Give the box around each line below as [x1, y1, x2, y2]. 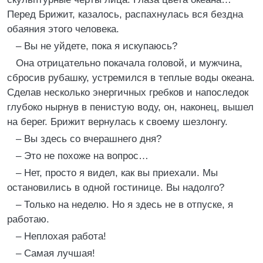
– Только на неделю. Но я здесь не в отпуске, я [16, 199, 233, 210]
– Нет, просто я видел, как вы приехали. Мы [16, 167, 218, 178]
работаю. [7, 214, 49, 225]
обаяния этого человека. [7, 23, 119, 35]
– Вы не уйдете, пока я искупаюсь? [16, 41, 177, 52]
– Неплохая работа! [16, 231, 106, 242]
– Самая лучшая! [16, 248, 95, 259]
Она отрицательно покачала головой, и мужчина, [16, 58, 242, 69]
